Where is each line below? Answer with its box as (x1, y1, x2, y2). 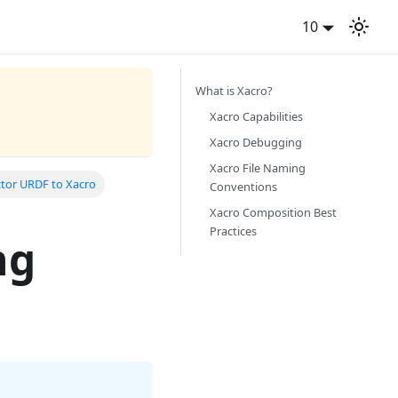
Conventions (210, 179, 277, 195)
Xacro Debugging (210, 134, 302, 150)
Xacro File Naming (210, 160, 306, 176)
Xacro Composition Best (210, 204, 337, 220)
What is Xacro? (195, 83, 273, 99)
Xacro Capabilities (210, 108, 303, 124)
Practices (210, 223, 257, 239)
